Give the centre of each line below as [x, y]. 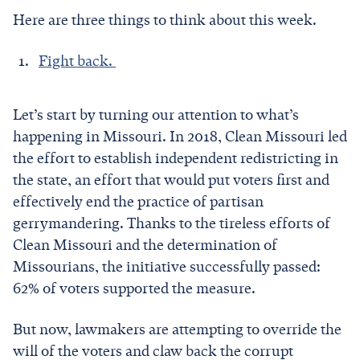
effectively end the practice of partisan [138, 201]
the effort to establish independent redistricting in [176, 158]
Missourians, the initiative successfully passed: [167, 266]
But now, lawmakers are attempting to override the [177, 329]
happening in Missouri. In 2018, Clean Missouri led [180, 136]
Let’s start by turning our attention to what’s [156, 115]
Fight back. [77, 61]
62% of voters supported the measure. [136, 288]
